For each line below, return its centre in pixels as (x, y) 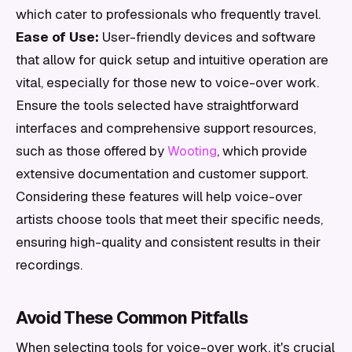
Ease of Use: (57, 37)
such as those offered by (92, 151)
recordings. (49, 265)
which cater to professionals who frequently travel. (168, 14)
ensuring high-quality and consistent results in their (168, 242)
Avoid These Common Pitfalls (132, 317)
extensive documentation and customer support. (162, 174)
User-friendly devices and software (207, 37)
